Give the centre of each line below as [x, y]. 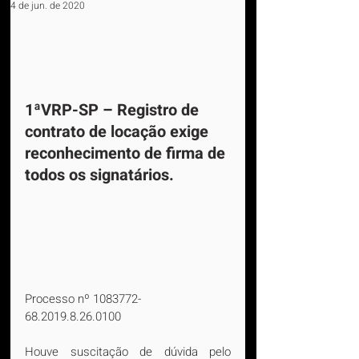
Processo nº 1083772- [83, 299]
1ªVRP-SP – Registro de [114, 110]
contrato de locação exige [119, 132]
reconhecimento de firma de [127, 153]
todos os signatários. [99, 175]
